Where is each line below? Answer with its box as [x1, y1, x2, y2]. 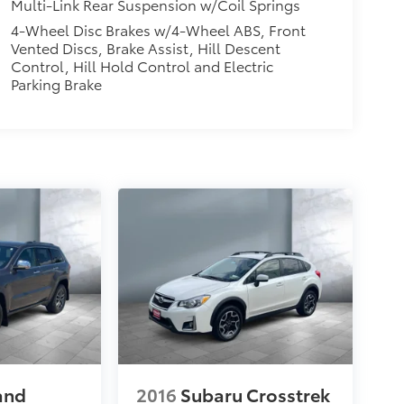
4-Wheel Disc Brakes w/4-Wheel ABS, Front [10, 19, 306, 41]
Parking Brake [10, 73, 102, 95]
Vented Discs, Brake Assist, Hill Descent [10, 37, 280, 59]
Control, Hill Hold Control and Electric [10, 55, 273, 77]
